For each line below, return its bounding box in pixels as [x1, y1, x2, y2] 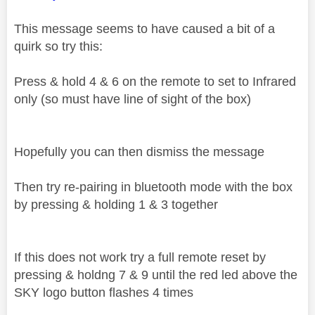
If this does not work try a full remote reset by [14, 250, 266, 264]
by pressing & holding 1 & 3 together [14, 197, 218, 212]
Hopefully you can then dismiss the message [14, 144, 264, 159]
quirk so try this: [14, 39, 103, 53]
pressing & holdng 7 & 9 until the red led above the [14, 267, 297, 282]
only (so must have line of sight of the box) [14, 91, 251, 106]
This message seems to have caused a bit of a [14, 21, 275, 36]
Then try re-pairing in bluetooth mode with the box [14, 179, 292, 194]
